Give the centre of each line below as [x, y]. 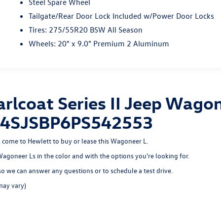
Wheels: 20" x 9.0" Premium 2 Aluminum [99, 43]
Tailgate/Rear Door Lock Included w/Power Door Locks [122, 16]
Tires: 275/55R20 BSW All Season [86, 29]
